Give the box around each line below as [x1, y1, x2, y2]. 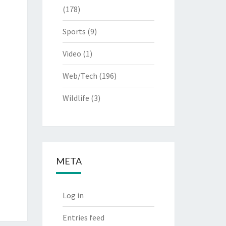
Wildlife [62, 93, 89, 103]
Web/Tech [62, 71, 97, 81]
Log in [62, 190, 84, 200]
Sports [62, 26, 86, 36]
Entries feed [62, 212, 104, 222]
